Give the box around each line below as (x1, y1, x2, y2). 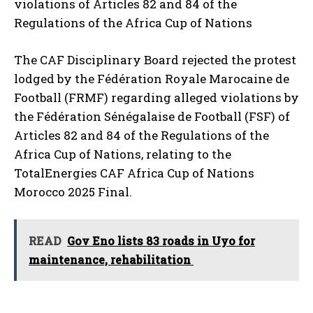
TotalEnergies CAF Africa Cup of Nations (14, 165, 254, 182)
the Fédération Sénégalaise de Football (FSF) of (14, 108, 290, 125)
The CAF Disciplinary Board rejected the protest (14, 52, 296, 68)
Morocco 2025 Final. (14, 184, 132, 201)
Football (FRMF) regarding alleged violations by (14, 89, 299, 106)
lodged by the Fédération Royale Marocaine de (14, 71, 289, 87)
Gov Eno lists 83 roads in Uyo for (67, 233, 255, 249)
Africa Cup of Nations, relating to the (14, 146, 231, 163)
